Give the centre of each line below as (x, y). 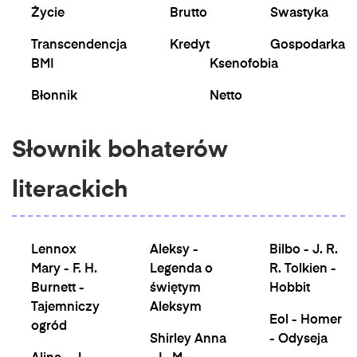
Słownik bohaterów (120, 151)
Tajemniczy (65, 308)
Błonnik (54, 96)
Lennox (54, 250)
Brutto (188, 14)
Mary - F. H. (64, 269)
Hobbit (290, 288)
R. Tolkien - (303, 269)
